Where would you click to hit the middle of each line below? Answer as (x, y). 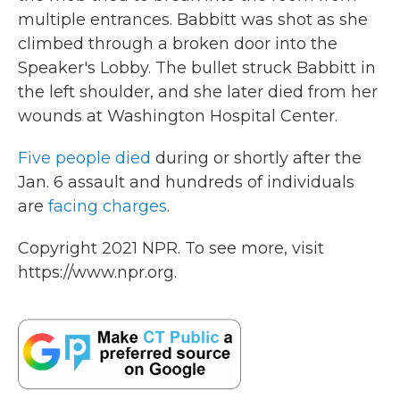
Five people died (84, 158)
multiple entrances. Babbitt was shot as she (193, 20)
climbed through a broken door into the (178, 44)
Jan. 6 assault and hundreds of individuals (186, 182)
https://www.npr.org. (97, 272)
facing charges (108, 206)
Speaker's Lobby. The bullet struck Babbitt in (197, 68)
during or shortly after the (256, 158)
